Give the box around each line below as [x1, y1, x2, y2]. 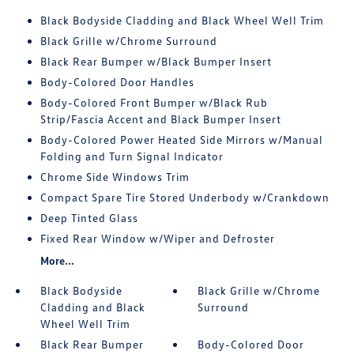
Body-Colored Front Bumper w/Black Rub [40, 96, 268, 110]
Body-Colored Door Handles [40, 75, 194, 89]
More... [40, 254, 74, 268]
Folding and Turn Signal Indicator [40, 149, 224, 164]
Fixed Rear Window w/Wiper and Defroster [40, 232, 275, 246]
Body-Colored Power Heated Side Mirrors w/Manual [40, 133, 323, 147]
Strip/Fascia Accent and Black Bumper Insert [40, 112, 281, 126]
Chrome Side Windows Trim [40, 170, 190, 184]
